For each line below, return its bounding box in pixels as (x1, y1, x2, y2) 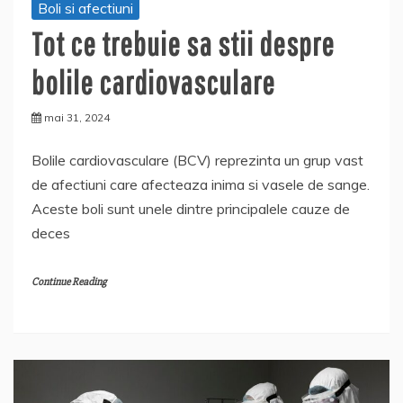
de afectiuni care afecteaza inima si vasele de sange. (31, 175, 370, 194)
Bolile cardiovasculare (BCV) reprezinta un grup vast (31, 151, 363, 170)
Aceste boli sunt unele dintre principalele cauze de (31, 200, 350, 219)
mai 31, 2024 (44, 111, 110, 125)
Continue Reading (31, 275, 106, 290)
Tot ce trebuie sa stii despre (31, 25, 335, 63)
